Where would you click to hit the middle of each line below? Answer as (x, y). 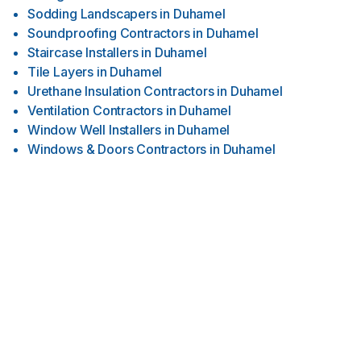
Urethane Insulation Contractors (121, 91)
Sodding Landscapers (92, 14)
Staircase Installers (83, 52)
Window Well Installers (95, 130)
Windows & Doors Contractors (117, 149)
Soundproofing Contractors (109, 33)
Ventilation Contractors (95, 110)
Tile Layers (61, 72)
